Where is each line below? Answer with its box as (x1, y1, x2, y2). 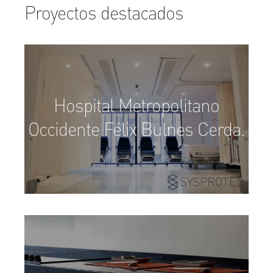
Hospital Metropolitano (54, 97, 219, 116)
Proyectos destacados (24, 5, 183, 24)
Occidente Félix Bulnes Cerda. (28, 121, 245, 140)
